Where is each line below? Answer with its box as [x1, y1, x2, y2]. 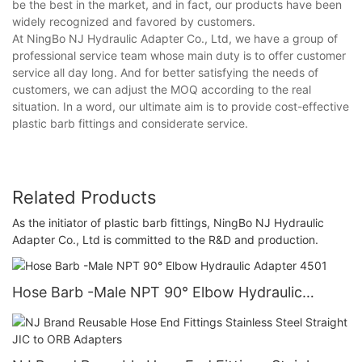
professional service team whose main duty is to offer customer [12, 48, 346, 62]
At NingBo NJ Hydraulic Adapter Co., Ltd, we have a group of [12, 31, 338, 45]
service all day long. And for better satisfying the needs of [12, 65, 318, 79]
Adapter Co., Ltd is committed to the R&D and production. [12, 233, 318, 247]
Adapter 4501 [12, 305, 105, 322]
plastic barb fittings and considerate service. [12, 116, 248, 130]
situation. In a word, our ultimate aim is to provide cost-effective [12, 99, 349, 113]
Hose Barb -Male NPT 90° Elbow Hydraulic [12, 283, 302, 301]
